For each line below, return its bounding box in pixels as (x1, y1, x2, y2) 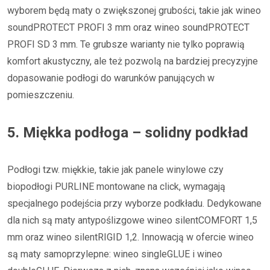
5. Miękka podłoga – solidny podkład (7, 124, 248, 141)
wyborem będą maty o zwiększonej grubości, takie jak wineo (7, 4, 261, 16)
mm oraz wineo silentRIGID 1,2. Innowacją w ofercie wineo (7, 231, 254, 243)
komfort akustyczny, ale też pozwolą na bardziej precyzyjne (7, 55, 258, 67)
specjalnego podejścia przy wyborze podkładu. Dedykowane (7, 197, 262, 209)
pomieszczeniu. (7, 89, 74, 101)
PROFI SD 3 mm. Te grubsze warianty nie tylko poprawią (7, 38, 245, 50)
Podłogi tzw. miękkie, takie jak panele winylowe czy (7, 163, 224, 175)
